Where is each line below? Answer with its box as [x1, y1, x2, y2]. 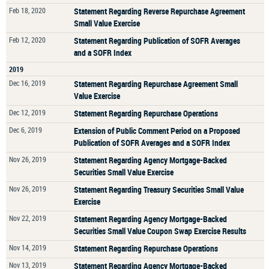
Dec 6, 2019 [9, 125, 42, 134]
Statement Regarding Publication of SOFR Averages [74, 35, 240, 46]
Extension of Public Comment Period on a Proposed [74, 125, 240, 136]
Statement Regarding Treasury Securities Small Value [74, 184, 244, 195]
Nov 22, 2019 [9, 213, 46, 223]
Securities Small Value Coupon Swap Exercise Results [74, 225, 246, 237]
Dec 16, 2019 [9, 78, 46, 88]
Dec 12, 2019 [9, 107, 46, 117]
